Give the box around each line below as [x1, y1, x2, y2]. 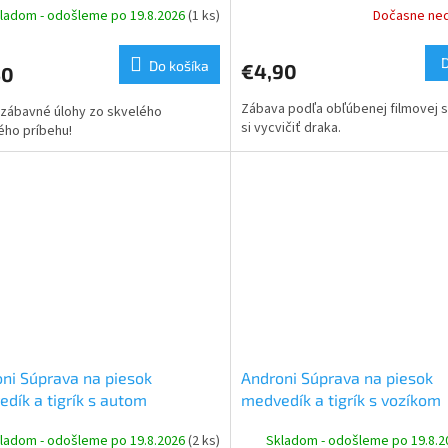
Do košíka [148, 57, 209, 75]
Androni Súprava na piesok [240, 368, 433, 388]
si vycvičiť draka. [240, 118, 341, 139]
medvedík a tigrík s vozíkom [240, 390, 441, 410]
